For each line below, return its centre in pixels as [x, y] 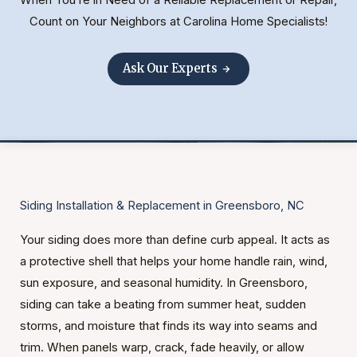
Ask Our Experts [171, 68]
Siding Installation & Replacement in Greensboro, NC [162, 205]
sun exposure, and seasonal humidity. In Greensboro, [163, 282]
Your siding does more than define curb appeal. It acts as [175, 239]
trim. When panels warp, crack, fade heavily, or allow [162, 347]
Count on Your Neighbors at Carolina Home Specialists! [178, 21]
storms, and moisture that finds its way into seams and [168, 326]
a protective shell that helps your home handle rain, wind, [173, 261]
